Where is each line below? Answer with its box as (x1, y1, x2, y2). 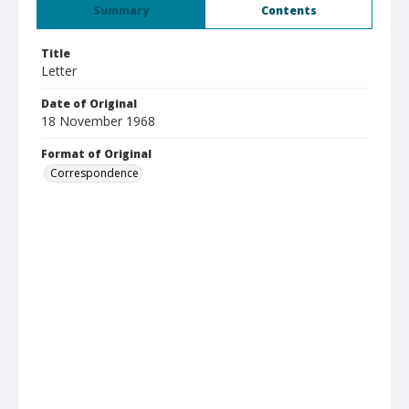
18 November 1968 (41, 112, 155, 130)
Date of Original (41, 96, 137, 111)
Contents (260, 3, 317, 18)
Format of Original (41, 146, 152, 162)
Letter (41, 62, 77, 79)
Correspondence (50, 165, 139, 181)
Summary (93, 3, 149, 18)
